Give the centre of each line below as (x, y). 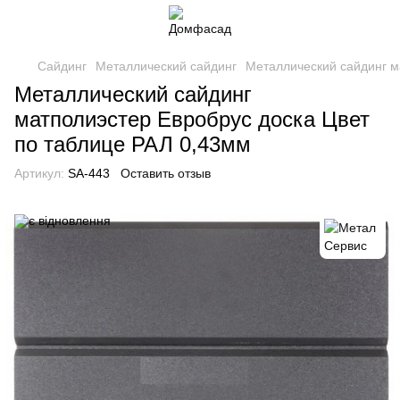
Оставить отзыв (166, 173)
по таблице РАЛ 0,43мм (133, 144)
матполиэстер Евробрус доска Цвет (192, 119)
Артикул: (39, 173)
